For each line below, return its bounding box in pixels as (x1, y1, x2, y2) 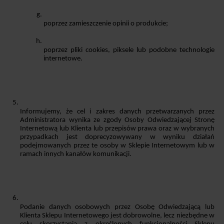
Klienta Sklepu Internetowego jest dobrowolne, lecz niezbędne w (20, 211, 214, 219)
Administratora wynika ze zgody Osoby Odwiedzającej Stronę (20, 116, 214, 124)
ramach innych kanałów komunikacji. (20, 150, 131, 158)
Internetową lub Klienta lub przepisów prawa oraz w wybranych (20, 124, 214, 132)
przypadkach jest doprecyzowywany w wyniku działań (20, 133, 214, 141)
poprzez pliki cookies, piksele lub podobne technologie (43, 46, 214, 54)
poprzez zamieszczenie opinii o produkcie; (43, 19, 168, 27)
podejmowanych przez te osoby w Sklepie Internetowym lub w (20, 141, 214, 149)
